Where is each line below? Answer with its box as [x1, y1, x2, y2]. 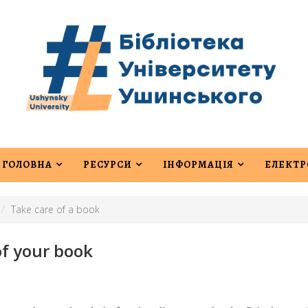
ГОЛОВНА [2, 157, 52, 171]
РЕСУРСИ [83, 157, 132, 171]
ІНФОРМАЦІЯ [163, 157, 234, 171]
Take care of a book [11, 202, 100, 216]
